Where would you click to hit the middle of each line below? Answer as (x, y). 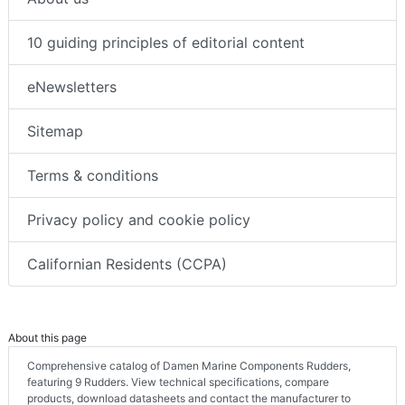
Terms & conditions (93, 175)
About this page (47, 337)
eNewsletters (72, 86)
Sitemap (55, 131)
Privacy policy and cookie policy (139, 219)
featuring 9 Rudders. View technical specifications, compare (178, 381)
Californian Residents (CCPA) (127, 264)
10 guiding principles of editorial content (166, 42)
